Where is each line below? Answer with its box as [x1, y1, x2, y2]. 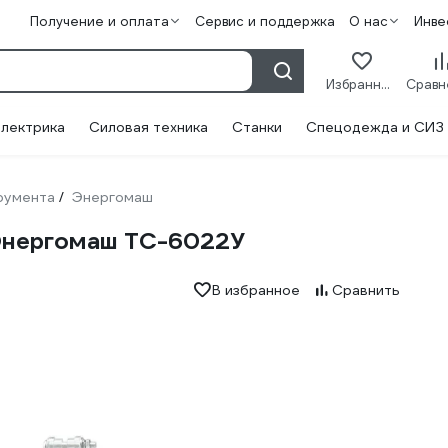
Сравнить [331, 281, 400, 299]
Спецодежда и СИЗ [306, 118, 444, 136]
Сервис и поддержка [194, 13, 335, 30]
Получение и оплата [29, 13, 169, 30]
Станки [232, 118, 282, 136]
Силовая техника [89, 118, 208, 136]
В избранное [211, 281, 300, 299]
